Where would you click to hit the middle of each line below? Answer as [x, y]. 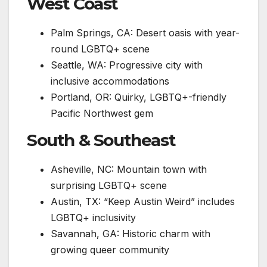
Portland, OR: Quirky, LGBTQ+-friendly [139, 97]
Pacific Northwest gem [102, 113]
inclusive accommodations [110, 81]
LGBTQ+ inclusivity [93, 217]
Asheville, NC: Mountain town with [129, 169]
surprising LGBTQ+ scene [109, 185]
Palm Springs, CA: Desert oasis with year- [145, 32]
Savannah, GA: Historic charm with [131, 233]
